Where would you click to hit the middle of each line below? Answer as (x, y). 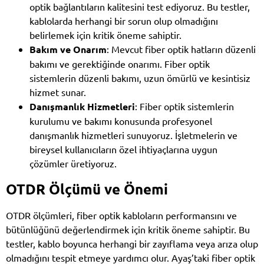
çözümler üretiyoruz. (73, 163)
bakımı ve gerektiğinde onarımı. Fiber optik (120, 63)
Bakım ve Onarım (68, 49)
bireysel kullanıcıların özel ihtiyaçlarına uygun (123, 149)
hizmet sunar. (58, 92)
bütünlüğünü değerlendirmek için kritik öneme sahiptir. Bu (128, 229)
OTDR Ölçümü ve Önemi (87, 189)
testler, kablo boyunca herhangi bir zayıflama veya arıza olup (132, 243)
